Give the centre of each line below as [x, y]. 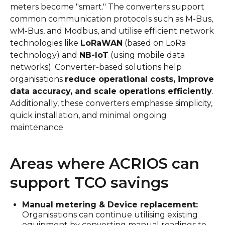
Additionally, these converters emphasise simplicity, [111, 103]
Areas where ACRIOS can [105, 163]
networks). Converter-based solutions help [96, 67]
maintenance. [37, 127]
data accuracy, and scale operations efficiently [111, 91]
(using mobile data [147, 55]
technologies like [45, 43]
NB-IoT [94, 55]
